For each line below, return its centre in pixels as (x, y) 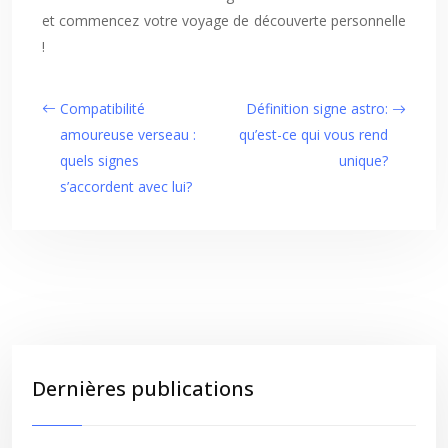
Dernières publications (143, 388)
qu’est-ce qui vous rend (313, 134)
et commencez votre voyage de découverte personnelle (224, 20)
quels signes (99, 160)
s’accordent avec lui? (126, 186)
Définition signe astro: (317, 108)
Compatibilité (102, 108)
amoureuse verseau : (128, 134)
